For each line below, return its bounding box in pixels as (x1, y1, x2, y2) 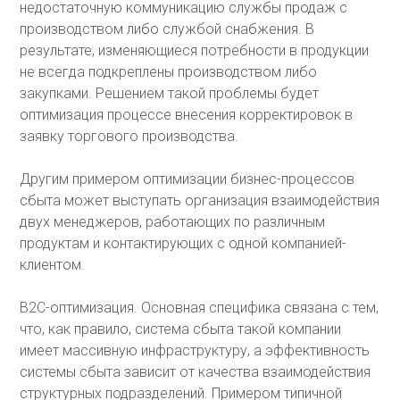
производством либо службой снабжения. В (20, 21, 315, 37)
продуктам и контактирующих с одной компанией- (20, 235, 347, 252)
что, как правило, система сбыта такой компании (20, 321, 342, 337)
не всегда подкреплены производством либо (20, 63, 318, 80)
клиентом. (20, 256, 86, 273)
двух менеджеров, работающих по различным (20, 213, 326, 230)
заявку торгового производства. (20, 128, 239, 145)
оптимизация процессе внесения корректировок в (20, 106, 354, 123)
